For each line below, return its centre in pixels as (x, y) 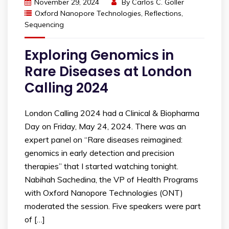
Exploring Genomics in (99, 55)
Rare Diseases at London (108, 72)
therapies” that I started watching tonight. (101, 166)
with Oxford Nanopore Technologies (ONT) (104, 193)
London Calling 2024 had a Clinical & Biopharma (112, 113)
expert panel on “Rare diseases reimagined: (104, 140)
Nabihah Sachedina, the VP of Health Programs (111, 180)
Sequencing (44, 25)
